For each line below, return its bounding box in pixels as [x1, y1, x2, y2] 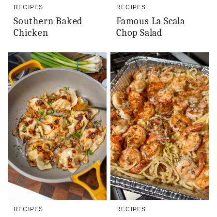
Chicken [14, 27, 48, 39]
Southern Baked [14, 15, 83, 27]
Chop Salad [116, 27, 163, 39]
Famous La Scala [116, 15, 186, 27]
